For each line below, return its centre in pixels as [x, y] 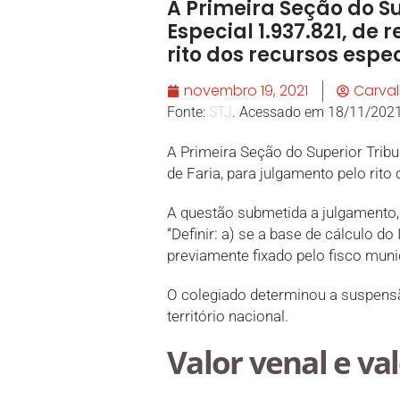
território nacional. [228, 316]
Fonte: [188, 112]
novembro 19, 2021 [246, 90]
